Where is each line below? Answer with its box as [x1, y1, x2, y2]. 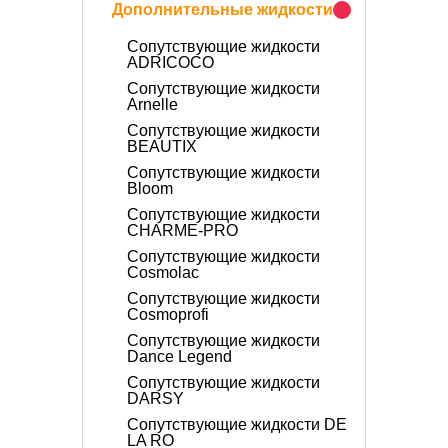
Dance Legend [127, 348, 232, 365]
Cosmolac [127, 264, 199, 281]
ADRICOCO [127, 54, 214, 71]
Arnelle [127, 96, 178, 113]
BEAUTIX [127, 138, 197, 155]
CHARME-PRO [127, 222, 238, 239]
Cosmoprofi [127, 306, 209, 323]
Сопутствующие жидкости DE [127, 416, 347, 433]
